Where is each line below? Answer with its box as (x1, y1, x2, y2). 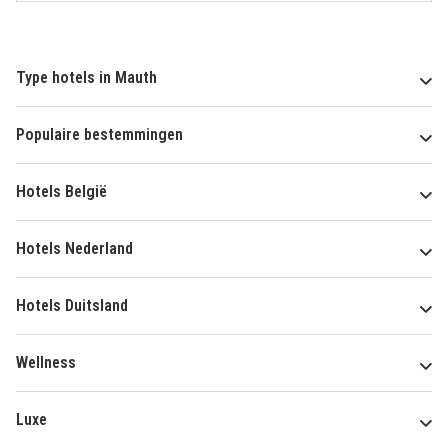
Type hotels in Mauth (16, 68, 157, 88)
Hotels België (16, 182, 107, 202)
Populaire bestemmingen (16, 125, 183, 145)
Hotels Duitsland (16, 296, 128, 316)
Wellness (16, 353, 76, 373)
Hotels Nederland (16, 239, 133, 259)
